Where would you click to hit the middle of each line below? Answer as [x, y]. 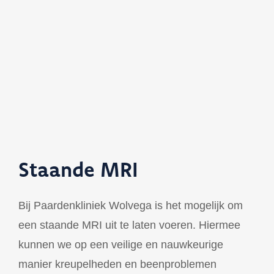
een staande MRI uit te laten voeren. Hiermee [129, 225]
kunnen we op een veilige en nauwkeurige [121, 245]
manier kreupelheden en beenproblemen [117, 265]
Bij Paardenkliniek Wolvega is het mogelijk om [131, 206]
